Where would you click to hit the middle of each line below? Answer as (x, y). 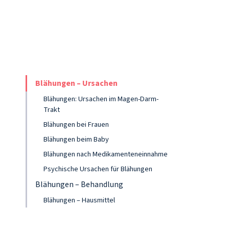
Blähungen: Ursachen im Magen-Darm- (101, 99)
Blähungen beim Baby (76, 139)
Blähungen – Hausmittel (79, 200)
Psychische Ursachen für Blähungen (98, 169)
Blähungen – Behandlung (79, 185)
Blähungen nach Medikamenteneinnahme (106, 154)
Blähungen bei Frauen (76, 124)
